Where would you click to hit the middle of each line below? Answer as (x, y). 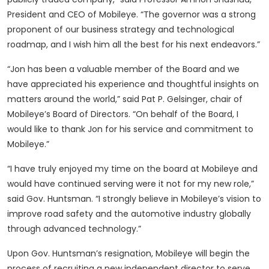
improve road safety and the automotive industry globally (129, 214)
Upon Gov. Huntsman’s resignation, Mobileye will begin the (128, 254)
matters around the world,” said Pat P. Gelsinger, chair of (125, 99)
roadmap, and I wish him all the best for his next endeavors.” (134, 45)
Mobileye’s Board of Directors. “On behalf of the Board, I (123, 114)
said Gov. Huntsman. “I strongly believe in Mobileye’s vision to (134, 199)
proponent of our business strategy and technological (121, 30)
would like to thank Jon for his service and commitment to (130, 129)
